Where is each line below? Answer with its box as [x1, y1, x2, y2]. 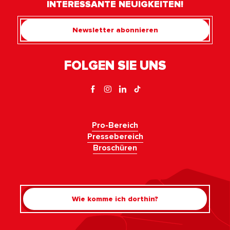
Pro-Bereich [92, 120, 138, 131]
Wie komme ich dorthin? [72, 194, 158, 203]
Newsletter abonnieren [72, 25, 158, 34]
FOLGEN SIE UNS [64, 58, 166, 74]
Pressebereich [87, 131, 143, 142]
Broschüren [93, 143, 137, 154]
